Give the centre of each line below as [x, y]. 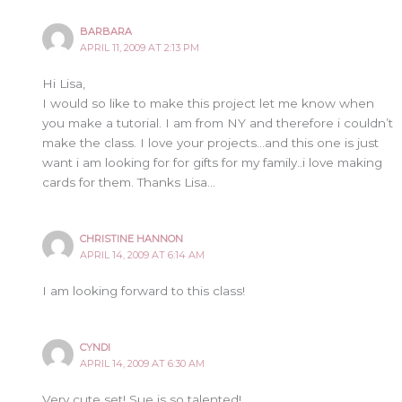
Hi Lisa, [64, 84]
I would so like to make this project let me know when [209, 104]
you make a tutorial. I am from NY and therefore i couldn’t [218, 123]
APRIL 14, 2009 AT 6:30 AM [143, 364]
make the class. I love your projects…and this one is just [211, 143]
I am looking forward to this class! [144, 291]
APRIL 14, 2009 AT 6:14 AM [143, 255]
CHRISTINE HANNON [132, 239]
